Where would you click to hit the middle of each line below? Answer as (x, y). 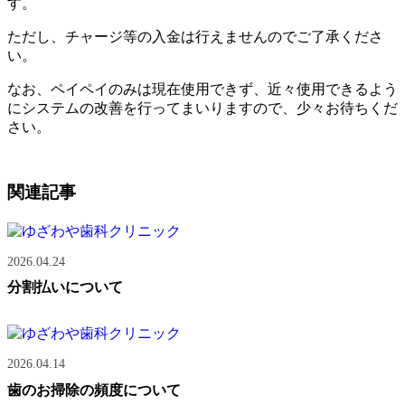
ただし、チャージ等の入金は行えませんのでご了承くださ (195, 36)
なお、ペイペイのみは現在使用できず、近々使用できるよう (202, 89)
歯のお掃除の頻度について (94, 390)
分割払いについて (65, 287)
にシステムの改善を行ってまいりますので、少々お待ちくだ (202, 108)
